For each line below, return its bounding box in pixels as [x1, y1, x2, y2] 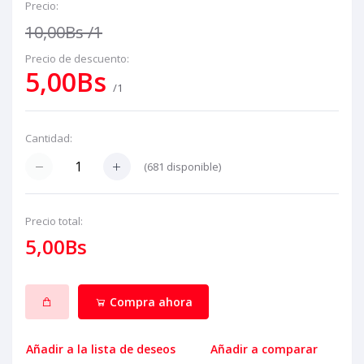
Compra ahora [106, 293, 193, 310]
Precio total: [25, 214, 83, 229]
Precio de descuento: [25, 51, 129, 66]
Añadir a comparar [210, 341, 318, 357]
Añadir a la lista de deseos [26, 341, 175, 357]
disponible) [164, 158, 221, 174]
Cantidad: [25, 131, 72, 145]
